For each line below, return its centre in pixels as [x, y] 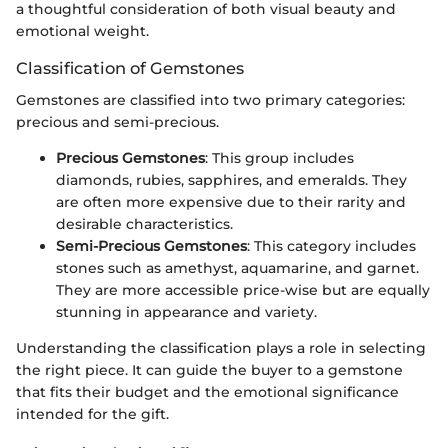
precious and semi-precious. [117, 122]
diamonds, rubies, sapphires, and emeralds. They [231, 180]
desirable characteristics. [144, 224]
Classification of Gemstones [130, 68]
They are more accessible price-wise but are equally [243, 290]
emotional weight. [82, 31]
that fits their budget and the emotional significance [207, 392]
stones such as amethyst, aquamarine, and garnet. [237, 268]
